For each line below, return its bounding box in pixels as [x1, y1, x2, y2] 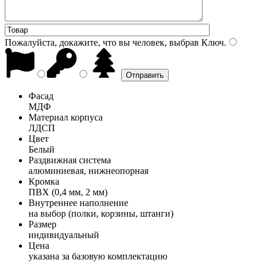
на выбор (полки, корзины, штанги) [28, 208, 173, 218]
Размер [28, 218, 56, 229]
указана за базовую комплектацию [28, 251, 167, 261]
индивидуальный [28, 229, 99, 240]
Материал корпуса [28, 112, 103, 122]
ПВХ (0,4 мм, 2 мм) [28, 186, 107, 197]
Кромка [28, 176, 59, 186]
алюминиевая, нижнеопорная [28, 165, 148, 176]
